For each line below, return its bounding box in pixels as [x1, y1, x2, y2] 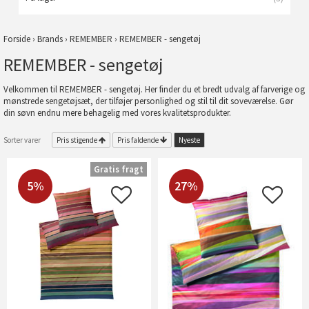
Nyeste [179, 135, 200, 145]
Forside [3, 33, 30, 45]
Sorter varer [3, 135, 41, 145]
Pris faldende [117, 135, 159, 145]
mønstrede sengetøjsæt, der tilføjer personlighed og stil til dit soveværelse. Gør [3, 95, 293, 107]
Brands [37, 33, 63, 45]
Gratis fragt [94, 163, 143, 175]
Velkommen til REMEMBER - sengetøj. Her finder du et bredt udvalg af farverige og [3, 83, 305, 95]
